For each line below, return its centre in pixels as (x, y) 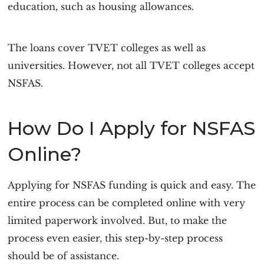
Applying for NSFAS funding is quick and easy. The (132, 185)
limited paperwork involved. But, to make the (118, 220)
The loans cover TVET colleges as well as (107, 48)
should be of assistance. (64, 256)
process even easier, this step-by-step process (115, 238)
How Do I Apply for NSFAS (132, 128)
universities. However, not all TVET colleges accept (131, 65)
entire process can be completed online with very (127, 203)
